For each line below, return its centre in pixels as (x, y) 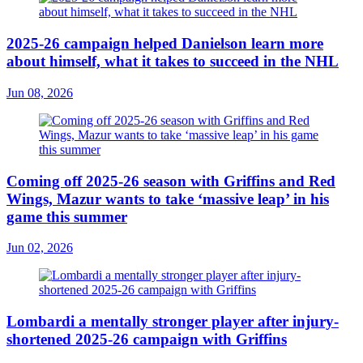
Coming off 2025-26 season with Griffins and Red (171, 181)
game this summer (67, 216)
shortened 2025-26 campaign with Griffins (147, 340)
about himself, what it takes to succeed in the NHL (173, 62)
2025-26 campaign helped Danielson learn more (165, 44)
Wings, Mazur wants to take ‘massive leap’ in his (168, 199)
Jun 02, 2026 (40, 248)
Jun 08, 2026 (40, 92)
